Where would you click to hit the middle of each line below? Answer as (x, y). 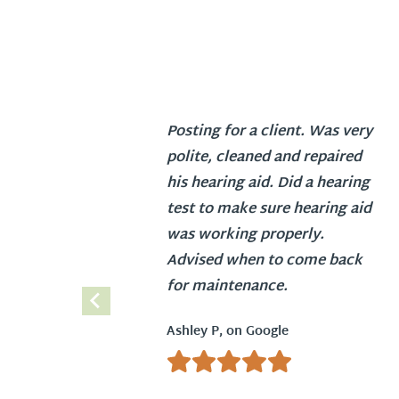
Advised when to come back (265, 261)
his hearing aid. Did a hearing (268, 183)
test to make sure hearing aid (269, 209)
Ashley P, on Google (228, 331)
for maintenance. (227, 287)
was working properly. (245, 235)
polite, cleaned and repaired (264, 158)
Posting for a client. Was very (269, 132)
